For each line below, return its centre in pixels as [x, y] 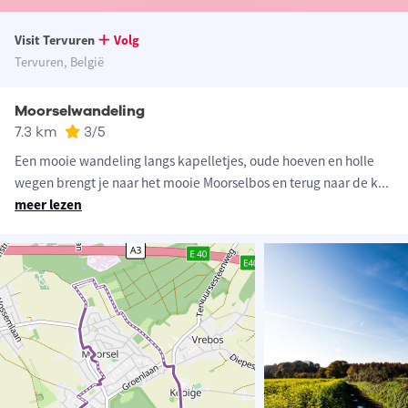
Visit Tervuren [55, 41]
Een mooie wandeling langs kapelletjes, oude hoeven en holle [194, 161]
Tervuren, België [59, 62]
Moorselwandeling [80, 112]
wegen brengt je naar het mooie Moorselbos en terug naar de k [196, 183]
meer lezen [48, 205]
